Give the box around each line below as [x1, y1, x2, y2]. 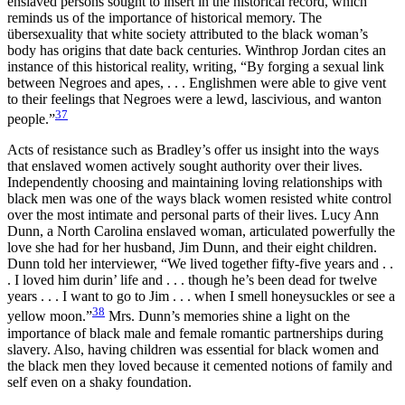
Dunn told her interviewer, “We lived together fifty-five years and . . [7, 256, 393, 272]
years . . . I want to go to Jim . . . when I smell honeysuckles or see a [7, 288, 395, 305]
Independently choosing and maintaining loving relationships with [7, 174, 382, 191]
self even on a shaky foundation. [7, 373, 192, 390]
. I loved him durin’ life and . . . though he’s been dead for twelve [7, 272, 377, 288]
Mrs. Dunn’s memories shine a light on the [105, 308, 350, 325]
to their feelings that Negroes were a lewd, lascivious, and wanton [7, 90, 381, 107]
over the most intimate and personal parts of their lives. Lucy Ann [7, 207, 379, 223]
